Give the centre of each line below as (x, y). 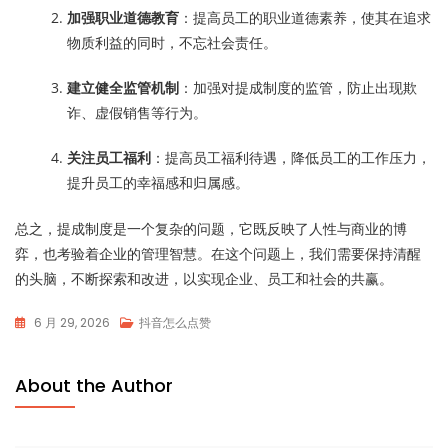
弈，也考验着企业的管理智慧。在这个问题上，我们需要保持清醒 (218, 253)
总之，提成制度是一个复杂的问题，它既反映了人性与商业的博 (211, 228)
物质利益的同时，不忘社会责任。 (172, 42)
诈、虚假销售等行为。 (137, 112)
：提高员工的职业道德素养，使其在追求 (305, 17)
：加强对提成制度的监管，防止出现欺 (298, 87)
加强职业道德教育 (123, 17)
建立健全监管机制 (123, 87)
